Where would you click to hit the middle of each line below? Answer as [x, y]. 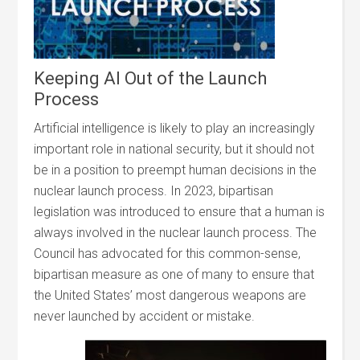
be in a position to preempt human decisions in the [176, 170]
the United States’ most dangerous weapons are [170, 295]
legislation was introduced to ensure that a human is [180, 212]
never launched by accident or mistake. [145, 316]
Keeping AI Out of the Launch [151, 78]
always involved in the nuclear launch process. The [176, 233]
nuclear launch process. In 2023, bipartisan [154, 191]
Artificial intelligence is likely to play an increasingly [175, 128]
